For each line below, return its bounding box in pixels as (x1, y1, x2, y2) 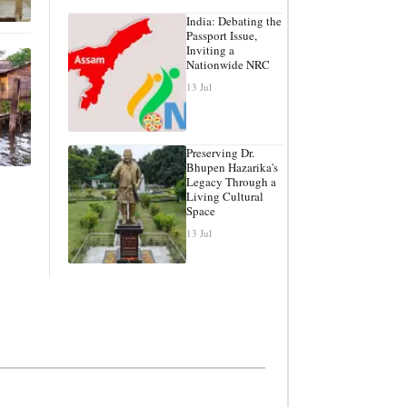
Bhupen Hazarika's (186, 158, 278, 175)
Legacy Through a (186, 173, 276, 190)
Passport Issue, (186, 26, 257, 44)
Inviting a (186, 41, 234, 58)
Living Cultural (186, 187, 263, 204)
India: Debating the (186, 12, 282, 29)
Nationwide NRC (186, 55, 270, 73)
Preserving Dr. (186, 144, 254, 161)
